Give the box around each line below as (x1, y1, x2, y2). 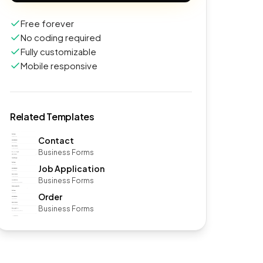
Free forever (21, 18, 74, 29)
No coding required (21, 32, 101, 43)
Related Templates (10, 110, 95, 123)
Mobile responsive (21, 60, 97, 71)
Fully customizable (21, 46, 96, 57)
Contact (38, 134, 74, 146)
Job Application (38, 163, 104, 174)
